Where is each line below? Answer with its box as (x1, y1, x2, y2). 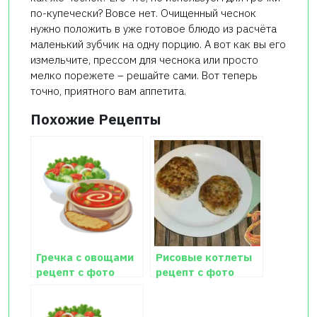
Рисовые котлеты (156, 249, 252, 264)
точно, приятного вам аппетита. (30, 83, 186, 98)
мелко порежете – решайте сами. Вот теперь (30, 68, 258, 82)
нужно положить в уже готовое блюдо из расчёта (30, 21, 277, 35)
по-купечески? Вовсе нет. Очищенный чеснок (30, 6, 256, 20)
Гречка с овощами (36, 249, 134, 264)
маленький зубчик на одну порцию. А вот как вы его (30, 37, 286, 51)
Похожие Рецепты (30, 109, 161, 129)
